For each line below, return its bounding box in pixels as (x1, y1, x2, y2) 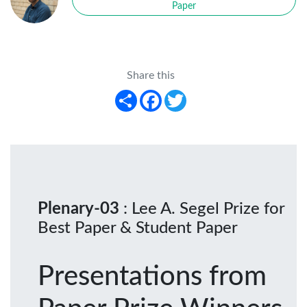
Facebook (161, 84, 208, 95)
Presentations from (38, 262, 267, 291)
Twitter (186, 84, 221, 95)
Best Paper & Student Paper (38, 219, 238, 236)
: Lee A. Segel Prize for (123, 200, 284, 217)
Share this (126, 69, 175, 81)
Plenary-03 (38, 200, 123, 217)
